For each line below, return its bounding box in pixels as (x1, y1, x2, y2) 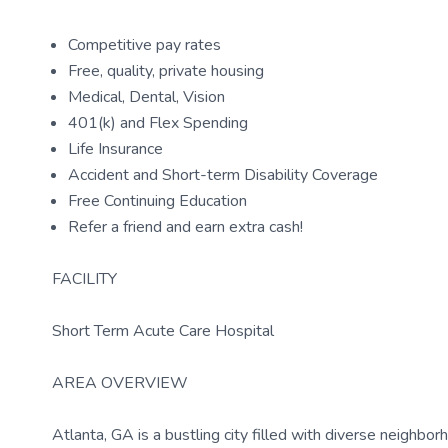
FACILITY (52, 268, 117, 290)
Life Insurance (68, 138, 163, 160)
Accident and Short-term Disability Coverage (68, 164, 378, 186)
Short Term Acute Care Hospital (52, 320, 274, 342)
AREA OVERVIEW (52, 372, 188, 394)
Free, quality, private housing (68, 60, 264, 82)
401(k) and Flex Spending (68, 112, 248, 134)
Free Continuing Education (68, 190, 247, 212)
